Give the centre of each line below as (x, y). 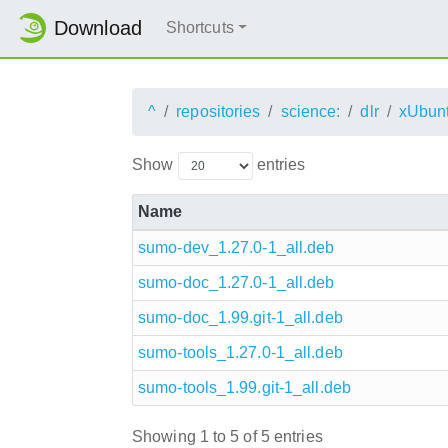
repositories (218, 111)
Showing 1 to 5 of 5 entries (227, 437)
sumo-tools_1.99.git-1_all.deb (244, 387)
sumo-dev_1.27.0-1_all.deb (236, 247)
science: (310, 111)
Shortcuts (199, 28)
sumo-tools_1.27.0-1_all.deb (240, 352)
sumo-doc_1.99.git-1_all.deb (240, 317)
